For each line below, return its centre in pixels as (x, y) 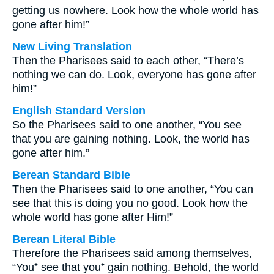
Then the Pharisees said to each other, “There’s (128, 61)
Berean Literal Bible (64, 239)
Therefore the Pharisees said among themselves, (132, 253)
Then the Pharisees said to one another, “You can (133, 189)
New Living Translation (72, 46)
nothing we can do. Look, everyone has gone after (134, 75)
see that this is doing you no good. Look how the (130, 203)
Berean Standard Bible (71, 175)
